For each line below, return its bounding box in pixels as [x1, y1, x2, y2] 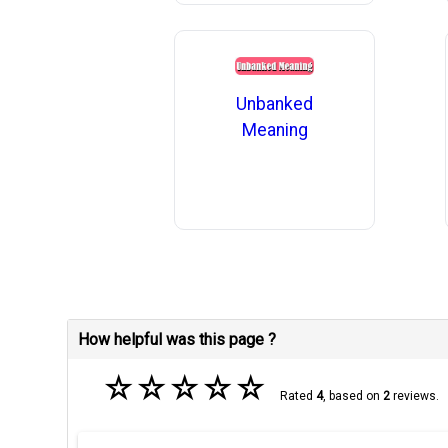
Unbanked [236, 93, 314, 114]
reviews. [389, 389, 439, 404]
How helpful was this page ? [78, 330, 277, 350]
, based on [322, 389, 383, 404]
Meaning [241, 119, 308, 140]
